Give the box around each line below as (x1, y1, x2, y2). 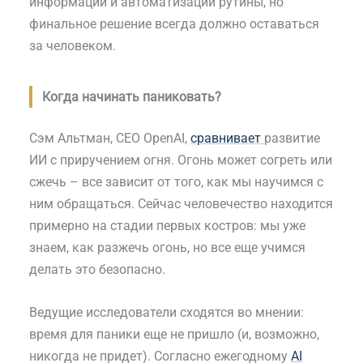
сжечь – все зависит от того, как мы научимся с (29, 174, 323, 190)
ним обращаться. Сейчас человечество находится (29, 196, 333, 212)
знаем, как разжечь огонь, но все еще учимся (29, 240, 305, 256)
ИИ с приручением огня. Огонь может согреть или (29, 152, 332, 169)
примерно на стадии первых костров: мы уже (29, 218, 305, 234)
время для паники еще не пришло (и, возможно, (29, 326, 319, 342)
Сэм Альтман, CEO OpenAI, (29, 130, 190, 147)
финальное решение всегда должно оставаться (29, 16, 319, 32)
